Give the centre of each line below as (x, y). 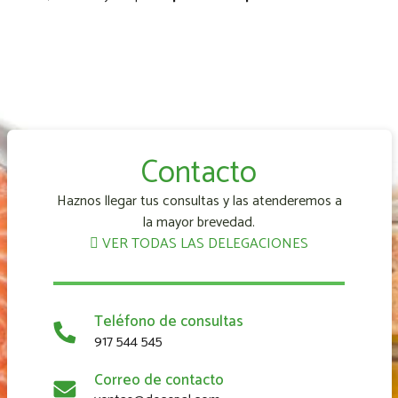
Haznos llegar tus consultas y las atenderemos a (199, 201)
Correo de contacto (159, 380)
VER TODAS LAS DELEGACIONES (203, 243)
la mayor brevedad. (199, 222)
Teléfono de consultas (169, 321)
